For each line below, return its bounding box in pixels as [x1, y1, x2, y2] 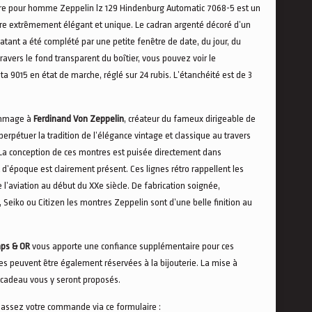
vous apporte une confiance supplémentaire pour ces [30, 241, 234, 251]
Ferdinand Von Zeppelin [33, 114, 124, 124]
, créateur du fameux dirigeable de [124, 114, 256, 124]
